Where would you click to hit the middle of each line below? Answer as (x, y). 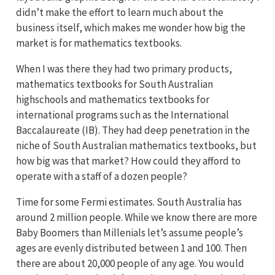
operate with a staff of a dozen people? (101, 176)
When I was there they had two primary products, (124, 68)
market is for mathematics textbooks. (99, 43)
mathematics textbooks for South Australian (114, 84)
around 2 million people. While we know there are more (136, 217)
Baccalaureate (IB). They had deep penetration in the (133, 130)
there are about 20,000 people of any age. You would (130, 263)
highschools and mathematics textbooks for (112, 99)
